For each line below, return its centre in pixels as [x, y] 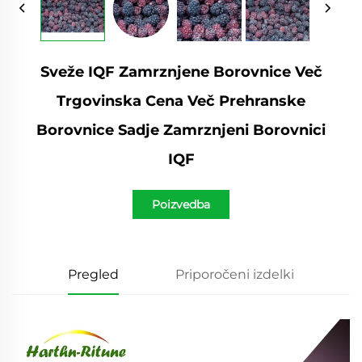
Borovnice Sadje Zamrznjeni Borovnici [181, 130]
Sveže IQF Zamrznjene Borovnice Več [181, 72]
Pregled [94, 274]
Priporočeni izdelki [234, 274]
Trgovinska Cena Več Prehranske [181, 101]
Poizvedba [181, 204]
